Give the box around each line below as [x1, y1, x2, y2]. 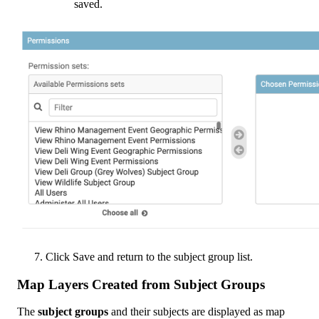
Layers [48, 276, 88, 292]
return [117, 250, 143, 263]
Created [92, 276, 138, 292]
